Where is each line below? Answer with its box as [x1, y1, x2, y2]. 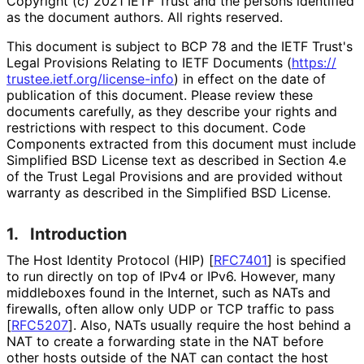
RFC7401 [214, 251, 267, 268]
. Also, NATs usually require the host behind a [73, 316, 351, 333]
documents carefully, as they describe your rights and [6, 102, 337, 119]
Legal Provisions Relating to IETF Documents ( [6, 54, 292, 71]
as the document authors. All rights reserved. [6, 8, 282, 25]
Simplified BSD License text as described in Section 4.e [6, 151, 346, 168]
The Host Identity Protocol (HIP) [6, 251, 209, 268]
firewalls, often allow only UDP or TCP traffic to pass [6, 300, 334, 317]
